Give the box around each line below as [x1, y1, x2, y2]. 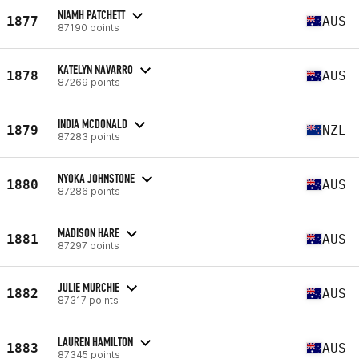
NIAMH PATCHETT [58, 6, 125, 22]
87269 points [58, 75, 120, 88]
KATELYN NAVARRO [58, 61, 133, 77]
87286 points [58, 184, 120, 197]
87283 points [58, 130, 120, 143]
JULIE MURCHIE [58, 279, 119, 295]
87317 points [58, 293, 119, 306]
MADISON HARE [58, 224, 119, 240]
